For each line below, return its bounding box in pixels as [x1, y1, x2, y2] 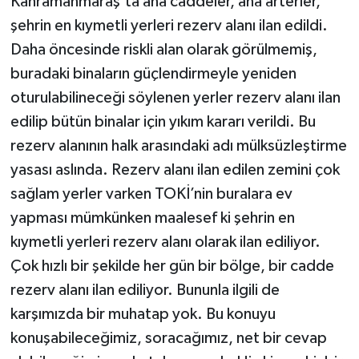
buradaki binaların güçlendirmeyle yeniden [10, 65, 296, 82]
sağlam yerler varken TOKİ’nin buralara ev [10, 185, 292, 202]
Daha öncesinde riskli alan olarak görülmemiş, [10, 41, 317, 58]
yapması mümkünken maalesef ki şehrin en [10, 209, 295, 226]
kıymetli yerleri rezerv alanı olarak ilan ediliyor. [10, 233, 321, 250]
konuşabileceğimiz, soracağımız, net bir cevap [10, 329, 327, 346]
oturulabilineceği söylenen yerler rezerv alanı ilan [10, 89, 341, 106]
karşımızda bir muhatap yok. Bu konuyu [10, 305, 276, 322]
